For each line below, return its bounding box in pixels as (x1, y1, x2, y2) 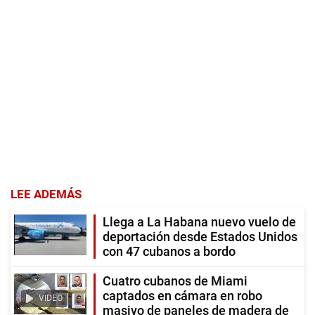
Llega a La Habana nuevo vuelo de (103, 214, 296, 229)
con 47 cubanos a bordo (103, 243, 236, 259)
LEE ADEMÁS (11, 186, 82, 201)
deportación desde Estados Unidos (103, 229, 297, 244)
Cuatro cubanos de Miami (103, 273, 247, 288)
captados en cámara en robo (103, 288, 262, 303)
